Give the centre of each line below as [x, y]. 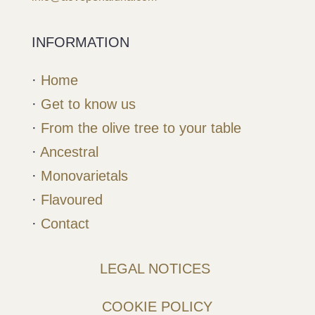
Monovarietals [84, 175]
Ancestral [69, 152]
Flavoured [71, 199]
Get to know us [88, 104]
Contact [65, 223]
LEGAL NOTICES [155, 268]
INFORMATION [80, 42]
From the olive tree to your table [141, 128]
